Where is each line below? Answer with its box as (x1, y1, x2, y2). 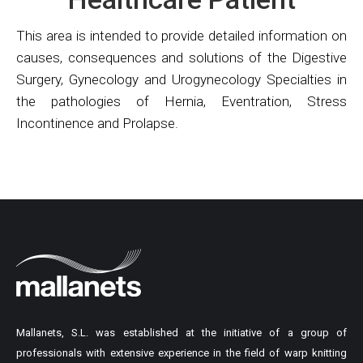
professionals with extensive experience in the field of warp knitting (16, 347, 347, 359)
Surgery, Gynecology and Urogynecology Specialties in (16, 71, 347, 88)
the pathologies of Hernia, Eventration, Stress (16, 93, 347, 109)
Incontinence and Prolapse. (16, 115, 178, 131)
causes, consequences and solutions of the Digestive (16, 49, 347, 66)
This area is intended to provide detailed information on (16, 28, 347, 44)
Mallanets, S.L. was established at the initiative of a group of (16, 327, 347, 339)
